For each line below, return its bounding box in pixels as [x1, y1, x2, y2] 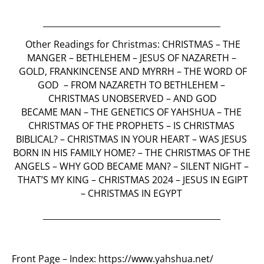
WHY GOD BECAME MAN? [59, 160, 171, 173]
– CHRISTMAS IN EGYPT [81, 187, 182, 200]
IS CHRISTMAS [173, 119, 235, 132]
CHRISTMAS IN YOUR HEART [67, 133, 190, 146]
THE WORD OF [183, 65, 247, 78]
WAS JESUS [199, 133, 247, 146]
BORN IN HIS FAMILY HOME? [12, 146, 136, 159]
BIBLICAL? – [16, 133, 67, 146]
